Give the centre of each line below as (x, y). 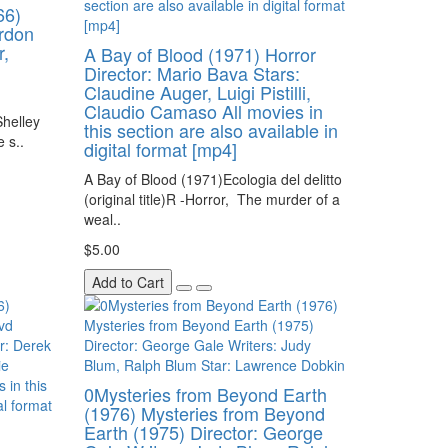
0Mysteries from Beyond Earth (205, 394)
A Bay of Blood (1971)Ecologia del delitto (212, 179)
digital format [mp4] (160, 149)
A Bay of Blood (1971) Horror (199, 54)
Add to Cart (127, 282)
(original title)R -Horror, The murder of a (211, 199)
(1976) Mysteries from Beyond (204, 413)
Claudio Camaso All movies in (203, 111)
